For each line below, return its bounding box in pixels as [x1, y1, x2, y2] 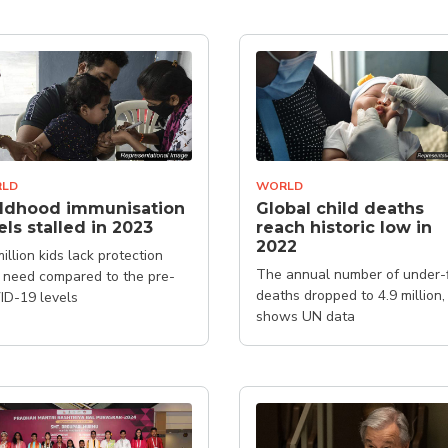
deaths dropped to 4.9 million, [256, 286, 445, 305]
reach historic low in [256, 218, 432, 237]
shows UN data [256, 307, 355, 326]
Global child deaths [256, 199, 424, 218]
